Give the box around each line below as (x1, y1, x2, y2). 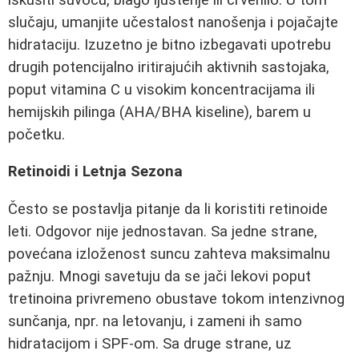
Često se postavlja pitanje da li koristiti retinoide (8, 200, 328, 218)
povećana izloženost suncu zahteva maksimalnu (8, 244, 330, 263)
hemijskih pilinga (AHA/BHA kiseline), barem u (8, 103, 311, 121)
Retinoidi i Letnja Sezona (8, 163, 183, 181)
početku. (8, 125, 65, 143)
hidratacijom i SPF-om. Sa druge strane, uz (8, 334, 292, 353)
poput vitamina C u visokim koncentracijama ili (8, 80, 315, 99)
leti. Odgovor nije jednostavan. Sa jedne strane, (8, 222, 317, 240)
